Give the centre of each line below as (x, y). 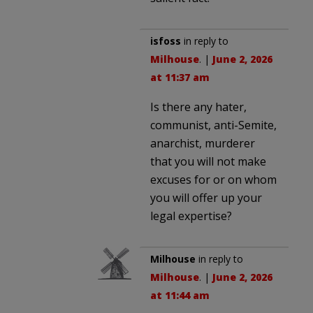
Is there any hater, (198, 107)
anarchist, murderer (203, 143)
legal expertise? (191, 216)
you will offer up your (206, 197)
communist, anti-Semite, (213, 125)
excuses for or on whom (213, 179)
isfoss (166, 41)
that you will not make (208, 161)
